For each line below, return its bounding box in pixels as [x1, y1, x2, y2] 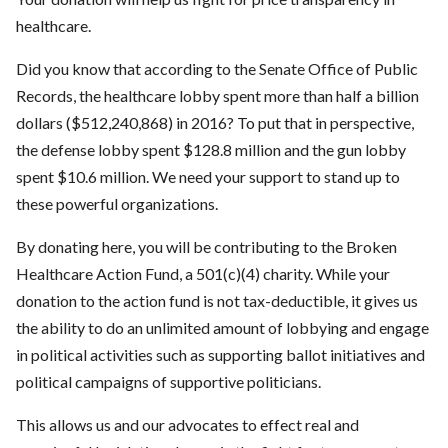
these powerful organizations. [15, 194, 218, 214]
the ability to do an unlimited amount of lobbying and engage [15, 318, 429, 338]
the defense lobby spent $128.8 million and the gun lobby [15, 140, 406, 160]
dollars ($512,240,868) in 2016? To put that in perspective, [15, 113, 414, 133]
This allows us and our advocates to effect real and [15, 415, 359, 435]
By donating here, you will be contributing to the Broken [15, 237, 397, 257]
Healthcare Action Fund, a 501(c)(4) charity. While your [15, 264, 390, 284]
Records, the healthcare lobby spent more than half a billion [15, 86, 419, 106]
